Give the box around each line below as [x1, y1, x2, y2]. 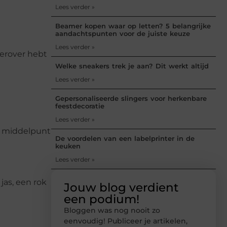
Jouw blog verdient [64, 180, 179, 195]
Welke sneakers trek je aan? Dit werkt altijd [55, 61, 209, 70]
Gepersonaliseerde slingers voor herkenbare [55, 94, 207, 102]
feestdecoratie [55, 101, 104, 110]
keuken [55, 141, 81, 150]
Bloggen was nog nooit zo [64, 205, 160, 215]
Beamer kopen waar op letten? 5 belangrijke [55, 21, 211, 30]
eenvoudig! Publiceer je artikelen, [64, 216, 187, 225]
